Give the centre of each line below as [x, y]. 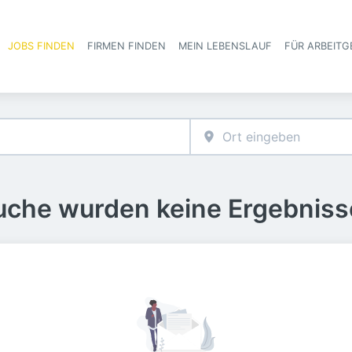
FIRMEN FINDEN [126, 46]
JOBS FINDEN [41, 46]
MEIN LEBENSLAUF [225, 46]
